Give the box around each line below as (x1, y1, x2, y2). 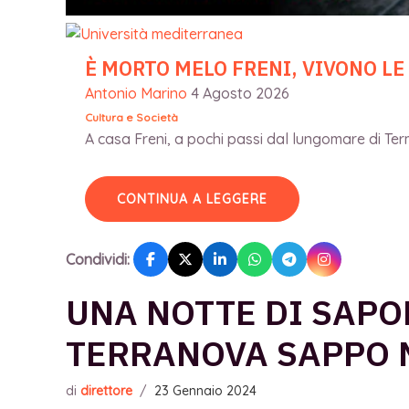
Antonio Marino (84, 84, 187, 103)
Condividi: (66, 249, 130, 268)
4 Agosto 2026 (190, 84, 289, 103)
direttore (80, 383, 132, 400)
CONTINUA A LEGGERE (116, 191, 267, 208)
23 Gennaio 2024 (154, 383, 257, 400)
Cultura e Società (84, 110, 178, 125)
